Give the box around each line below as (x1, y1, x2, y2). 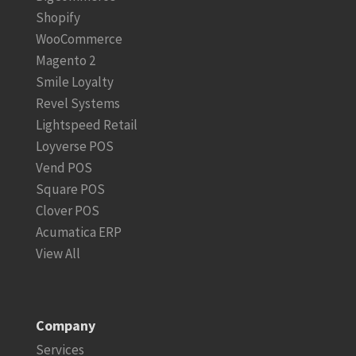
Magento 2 (35, 52, 95, 70)
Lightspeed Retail (35, 116, 137, 134)
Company (35, 316, 95, 335)
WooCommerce (35, 30, 122, 48)
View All (35, 245, 80, 263)
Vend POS (35, 159, 92, 177)
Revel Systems (35, 95, 120, 113)
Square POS (35, 180, 105, 199)
